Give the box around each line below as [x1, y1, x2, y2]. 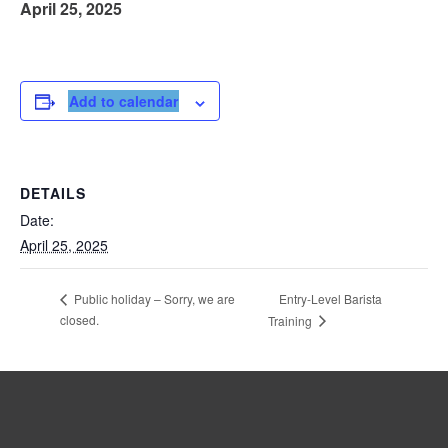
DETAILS [20, 183, 86, 204]
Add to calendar [69, 91, 178, 112]
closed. [60, 310, 99, 328]
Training [268, 311, 316, 329]
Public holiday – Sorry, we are [71, 290, 235, 308]
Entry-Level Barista [279, 289, 383, 307]
